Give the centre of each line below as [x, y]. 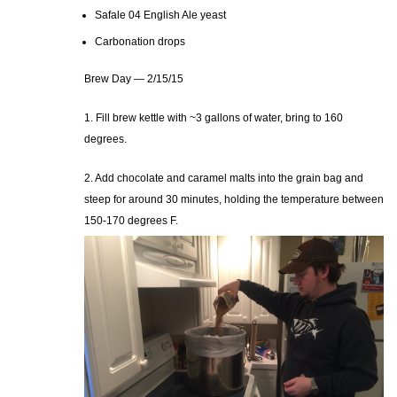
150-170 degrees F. [131, 221]
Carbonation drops [140, 42]
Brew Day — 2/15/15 [134, 79]
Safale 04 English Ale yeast [160, 15]
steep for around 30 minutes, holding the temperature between [234, 199]
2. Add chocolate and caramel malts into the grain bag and [224, 178]
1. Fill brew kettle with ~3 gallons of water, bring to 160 [214, 118]
